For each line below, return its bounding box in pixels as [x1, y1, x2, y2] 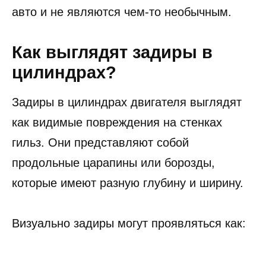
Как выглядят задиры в [12, 43, 213, 62]
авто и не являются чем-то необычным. [12, 5, 232, 19]
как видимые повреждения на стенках [12, 116, 222, 129]
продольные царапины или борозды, [12, 156, 215, 170]
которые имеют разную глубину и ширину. [12, 176, 243, 190]
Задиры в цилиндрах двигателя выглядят [12, 96, 242, 109]
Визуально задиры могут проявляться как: [12, 217, 246, 230]
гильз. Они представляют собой [12, 136, 189, 150]
